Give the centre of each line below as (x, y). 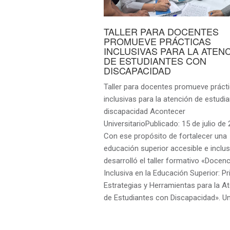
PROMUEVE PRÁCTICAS (157, 41)
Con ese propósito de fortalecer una (165, 136)
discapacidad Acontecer (144, 112)
